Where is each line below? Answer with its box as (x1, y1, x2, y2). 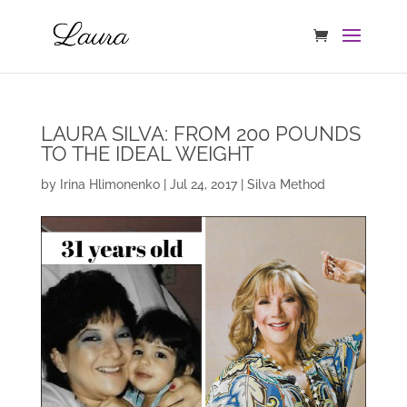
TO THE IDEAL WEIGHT (40, 142, 253, 165)
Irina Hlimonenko (59, 177, 160, 192)
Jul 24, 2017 (169, 177, 237, 192)
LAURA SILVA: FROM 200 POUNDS (40, 122, 361, 145)
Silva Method (246, 177, 325, 192)
